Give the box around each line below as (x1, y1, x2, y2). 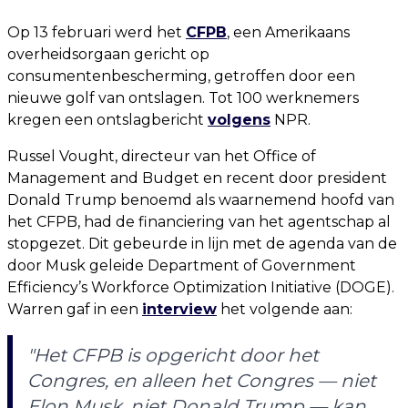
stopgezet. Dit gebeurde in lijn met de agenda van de (7, 235, 397, 252)
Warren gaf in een (7, 301, 142, 318)
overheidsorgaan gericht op (7, 46, 209, 63)
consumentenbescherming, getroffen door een (7, 67, 355, 85)
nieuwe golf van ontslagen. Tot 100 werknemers (7, 89, 359, 107)
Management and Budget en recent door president (7, 169, 387, 187)
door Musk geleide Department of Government (7, 257, 356, 274)
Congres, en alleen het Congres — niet (27, 370, 376, 392)
